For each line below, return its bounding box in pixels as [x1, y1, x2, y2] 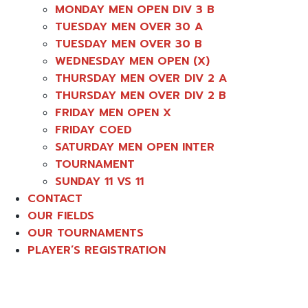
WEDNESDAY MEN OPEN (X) [55, 53, 210, 70]
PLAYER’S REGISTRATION [27, 242, 166, 259]
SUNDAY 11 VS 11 [55, 173, 144, 190]
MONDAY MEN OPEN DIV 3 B [55, 1, 214, 19]
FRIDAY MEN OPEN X [55, 104, 171, 122]
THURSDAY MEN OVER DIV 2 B [55, 87, 226, 104]
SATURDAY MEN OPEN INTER [55, 139, 214, 156]
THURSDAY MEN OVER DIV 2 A [55, 70, 227, 87]
